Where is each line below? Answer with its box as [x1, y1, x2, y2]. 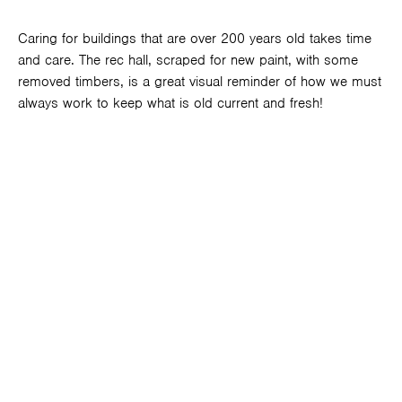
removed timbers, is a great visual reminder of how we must [18, 73, 381, 92]
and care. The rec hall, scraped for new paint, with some [18, 51, 358, 70]
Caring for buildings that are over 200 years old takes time [18, 30, 371, 48]
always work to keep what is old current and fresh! [18, 94, 328, 113]
